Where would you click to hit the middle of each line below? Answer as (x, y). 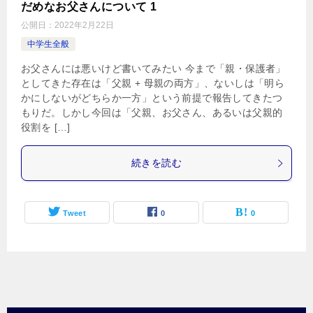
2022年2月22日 (84, 25)
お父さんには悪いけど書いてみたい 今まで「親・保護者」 (153, 68)
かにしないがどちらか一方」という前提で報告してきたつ (152, 98)
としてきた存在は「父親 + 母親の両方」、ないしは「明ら (153, 83)
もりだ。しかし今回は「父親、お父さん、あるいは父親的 (152, 112)
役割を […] (46, 127)
